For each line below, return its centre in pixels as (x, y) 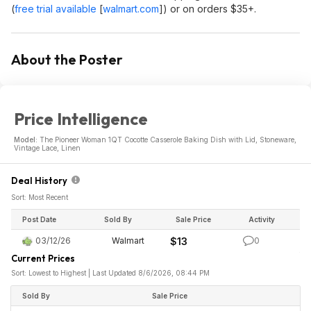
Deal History (41, 180)
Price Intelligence (81, 119)
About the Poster (67, 59)
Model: (27, 140)
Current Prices (43, 258)
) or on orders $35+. (210, 9)
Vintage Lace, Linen (47, 148)
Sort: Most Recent (40, 197)
